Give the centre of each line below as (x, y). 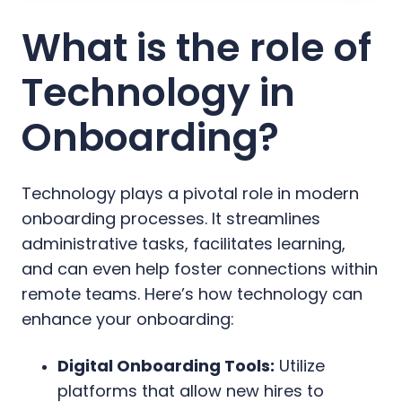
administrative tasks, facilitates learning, (184, 243)
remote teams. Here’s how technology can (192, 293)
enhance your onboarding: (128, 319)
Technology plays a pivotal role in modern (190, 193)
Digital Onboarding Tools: (166, 365)
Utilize (300, 365)
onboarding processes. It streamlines (171, 218)
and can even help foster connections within (200, 268)
